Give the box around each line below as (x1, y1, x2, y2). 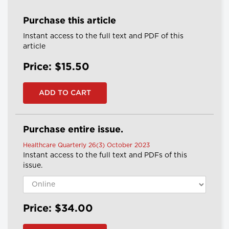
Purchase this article (23, 17, 116, 26)
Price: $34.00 (23, 204, 93, 214)
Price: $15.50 (23, 62, 89, 72)
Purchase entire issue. (23, 126, 123, 134)
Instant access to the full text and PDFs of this (23, 152, 187, 159)
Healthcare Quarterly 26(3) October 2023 (23, 142, 150, 149)
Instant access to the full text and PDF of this (23, 33, 184, 40)
